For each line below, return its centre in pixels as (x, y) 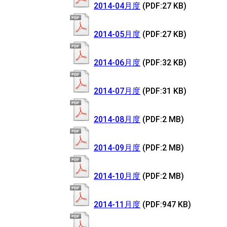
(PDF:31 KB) (164, 91)
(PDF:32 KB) (164, 63)
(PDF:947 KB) (167, 204)
